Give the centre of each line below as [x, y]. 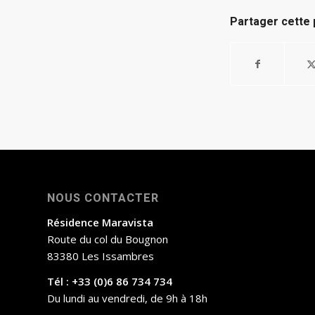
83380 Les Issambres [101, 256]
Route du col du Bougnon [108, 239]
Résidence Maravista [100, 222]
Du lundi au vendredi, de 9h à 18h [127, 298]
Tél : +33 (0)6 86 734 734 [110, 282]
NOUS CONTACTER [103, 198]
